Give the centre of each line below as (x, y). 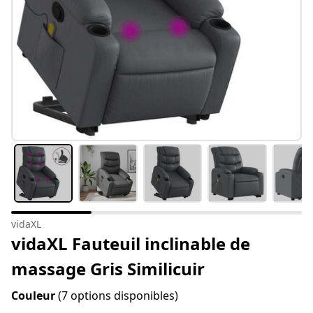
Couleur (35, 296)
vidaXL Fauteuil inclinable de (131, 244)
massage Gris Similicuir (108, 269)
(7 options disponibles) (118, 296)
